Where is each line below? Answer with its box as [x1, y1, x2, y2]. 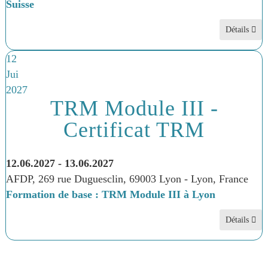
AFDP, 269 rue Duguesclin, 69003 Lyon [5, 173, 184, 185]
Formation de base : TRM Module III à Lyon [5, 188, 215, 200]
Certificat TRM [63, 118, 205, 142]
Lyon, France [190, 173, 248, 185]
